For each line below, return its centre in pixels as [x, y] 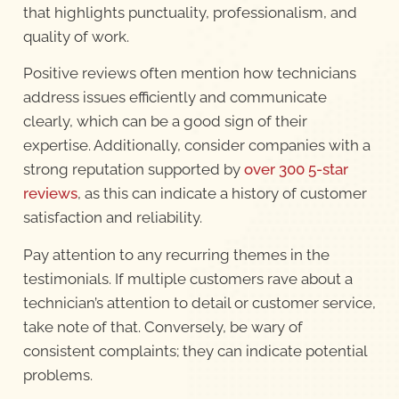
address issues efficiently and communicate [175, 98]
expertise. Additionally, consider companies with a [196, 146]
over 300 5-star [296, 170]
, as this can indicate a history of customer [222, 194]
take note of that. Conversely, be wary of [163, 326]
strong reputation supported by [133, 170]
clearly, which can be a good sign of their [165, 122]
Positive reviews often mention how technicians [189, 73]
